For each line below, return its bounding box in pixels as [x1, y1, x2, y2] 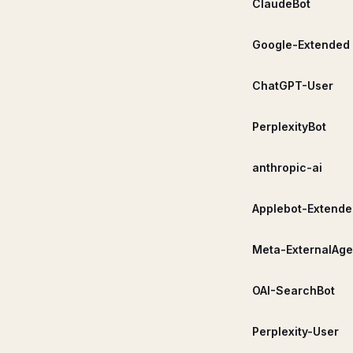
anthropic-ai [252, 160, 322, 174]
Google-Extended [252, 37, 350, 51]
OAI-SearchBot [252, 283, 335, 297]
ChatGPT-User [252, 78, 333, 92]
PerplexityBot [252, 119, 326, 133]
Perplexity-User [252, 324, 339, 338]
